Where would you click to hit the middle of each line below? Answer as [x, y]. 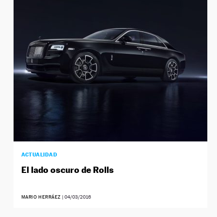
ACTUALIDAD [39, 155]
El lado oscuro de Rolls [67, 170]
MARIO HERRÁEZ [41, 197]
